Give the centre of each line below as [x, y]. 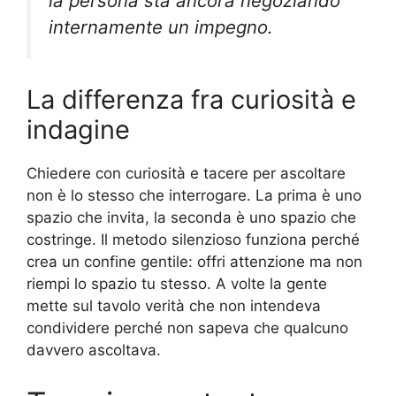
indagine [78, 130]
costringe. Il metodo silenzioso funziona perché [193, 240]
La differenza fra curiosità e [191, 100]
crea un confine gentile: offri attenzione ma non [194, 262]
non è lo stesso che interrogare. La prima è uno [194, 196]
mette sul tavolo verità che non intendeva [174, 306]
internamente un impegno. [161, 27]
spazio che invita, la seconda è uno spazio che [191, 218]
